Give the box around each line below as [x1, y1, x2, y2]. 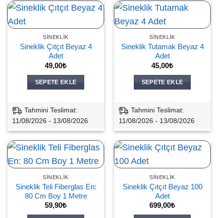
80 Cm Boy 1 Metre [24, 192, 87, 200]
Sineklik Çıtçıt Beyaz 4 [19, 42, 92, 51]
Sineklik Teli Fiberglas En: [15, 182, 96, 191]
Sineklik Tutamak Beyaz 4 [121, 42, 204, 51]
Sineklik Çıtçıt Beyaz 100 [122, 182, 202, 191]
